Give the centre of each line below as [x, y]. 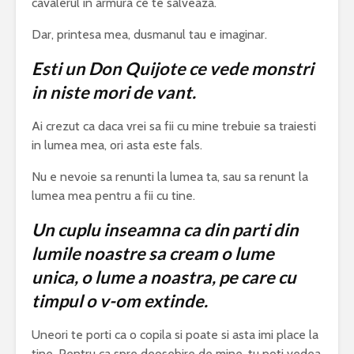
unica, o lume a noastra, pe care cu [164, 277]
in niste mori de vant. [114, 92]
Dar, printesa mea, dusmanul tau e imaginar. [149, 35]
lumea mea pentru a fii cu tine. [113, 196]
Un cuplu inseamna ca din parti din [165, 230]
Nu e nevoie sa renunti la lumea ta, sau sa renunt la [170, 177]
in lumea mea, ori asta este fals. [117, 145]
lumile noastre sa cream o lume [153, 254]
